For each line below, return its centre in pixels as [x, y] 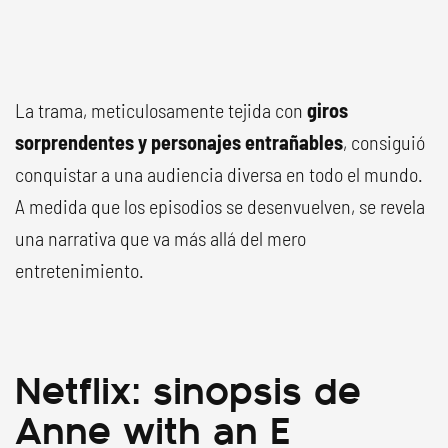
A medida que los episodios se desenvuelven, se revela [220, 206]
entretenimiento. [79, 270]
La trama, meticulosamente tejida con [161, 110]
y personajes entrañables [240, 142]
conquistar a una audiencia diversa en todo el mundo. [219, 174]
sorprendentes [74, 142]
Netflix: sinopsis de [188, 387]
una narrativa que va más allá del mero [160, 238]
